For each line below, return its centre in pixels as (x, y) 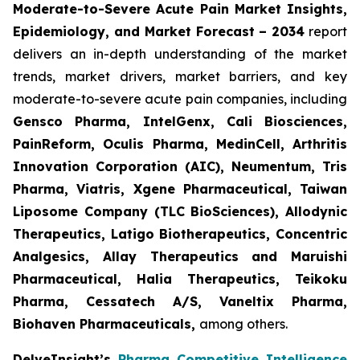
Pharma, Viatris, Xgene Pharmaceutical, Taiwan (180, 189)
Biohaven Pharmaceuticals (102, 324)
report (326, 32)
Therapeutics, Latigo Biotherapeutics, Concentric (180, 234)
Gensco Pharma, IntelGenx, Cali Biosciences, (180, 122)
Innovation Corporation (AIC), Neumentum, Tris (180, 167)
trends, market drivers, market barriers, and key (180, 77)
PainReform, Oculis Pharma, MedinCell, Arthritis (180, 144)
